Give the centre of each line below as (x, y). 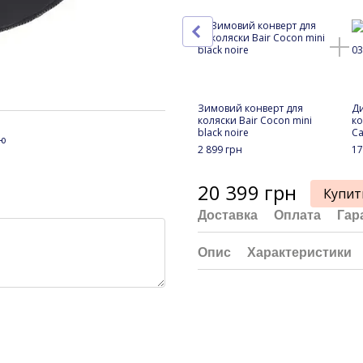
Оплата (297, 215)
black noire (223, 132)
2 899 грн (220, 149)
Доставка (228, 215)
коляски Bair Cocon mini (255, 120)
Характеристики (299, 252)
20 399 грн (247, 192)
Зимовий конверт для (250, 108)
